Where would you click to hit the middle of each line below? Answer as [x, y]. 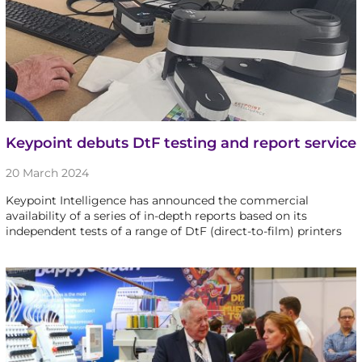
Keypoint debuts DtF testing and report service [181, 143]
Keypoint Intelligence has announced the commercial [157, 201]
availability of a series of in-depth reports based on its [156, 216]
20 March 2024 [47, 173]
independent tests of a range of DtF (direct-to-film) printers [173, 232]
